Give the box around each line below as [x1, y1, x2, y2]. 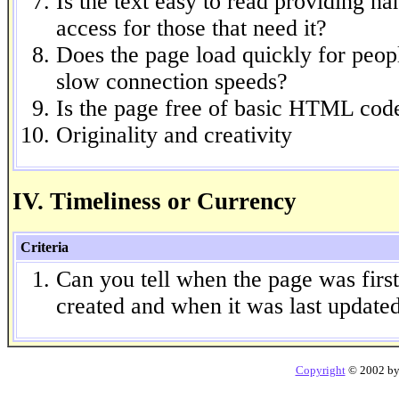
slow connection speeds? [56, 68, 288, 94]
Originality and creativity [56, 121, 292, 148]
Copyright [295, 363, 346, 377]
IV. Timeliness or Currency [12, 187, 297, 215]
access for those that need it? [56, 14, 327, 41]
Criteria [20, 240, 69, 256]
